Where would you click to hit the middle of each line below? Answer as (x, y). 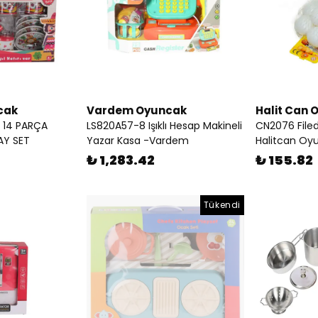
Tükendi (222, 205)
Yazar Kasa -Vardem (138, 141)
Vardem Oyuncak (137, 110)
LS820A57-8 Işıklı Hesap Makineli (164, 126)
